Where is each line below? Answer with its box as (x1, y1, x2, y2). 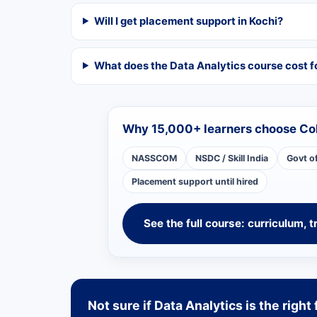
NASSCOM (132, 152, 177, 163)
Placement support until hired (132, 175, 258, 187)
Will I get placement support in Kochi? (93, 14, 283, 28)
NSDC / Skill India (195, 152, 268, 163)
